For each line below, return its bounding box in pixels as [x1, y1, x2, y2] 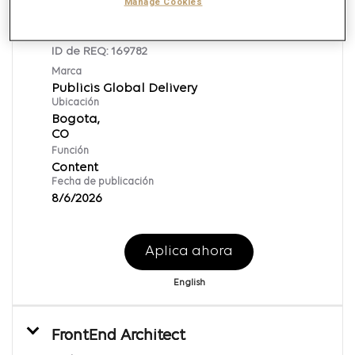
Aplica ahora [145, 243, 233, 259]
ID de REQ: [52, 45, 111, 58]
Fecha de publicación [52, 176, 154, 187]
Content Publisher [52, 19, 181, 36]
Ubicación [52, 97, 99, 108]
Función [52, 145, 89, 156]
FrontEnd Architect [52, 327, 185, 344]
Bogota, [52, 113, 100, 126]
